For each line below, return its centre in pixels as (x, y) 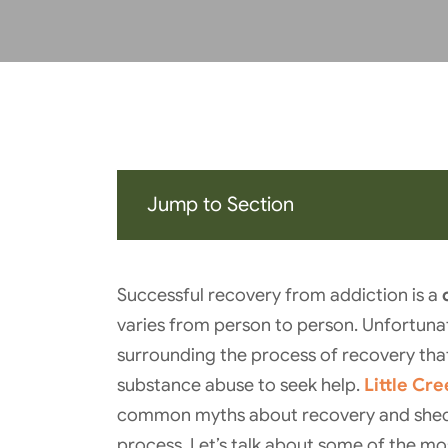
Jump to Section (220, 204)
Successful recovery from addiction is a (279, 295)
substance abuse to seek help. (240, 385)
